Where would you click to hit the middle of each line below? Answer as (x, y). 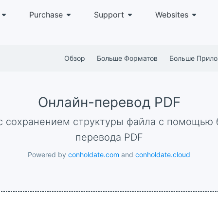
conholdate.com (94, 154)
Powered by (48, 154)
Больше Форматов (127, 58)
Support (109, 15)
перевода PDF (109, 137)
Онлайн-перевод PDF (109, 102)
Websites (172, 15)
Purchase (46, 15)
